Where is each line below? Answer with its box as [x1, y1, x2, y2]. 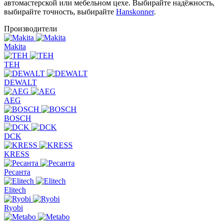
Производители [4, 24, 57, 33]
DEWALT [4, 78, 37, 87]
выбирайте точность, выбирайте [4, 7, 116, 16]
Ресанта [4, 167, 30, 176]
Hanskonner [116, 7, 154, 16]
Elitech [4, 185, 26, 194]
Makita [4, 42, 26, 51]
